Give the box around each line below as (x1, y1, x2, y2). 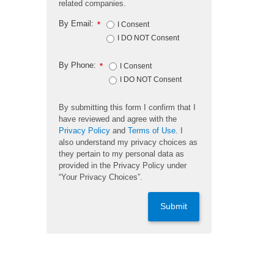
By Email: (59, 18, 94, 28)
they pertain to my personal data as (59, 149, 184, 158)
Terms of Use (128, 125, 176, 135)
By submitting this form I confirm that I (59, 102, 196, 112)
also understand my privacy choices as (59, 137, 198, 147)
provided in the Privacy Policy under (59, 160, 187, 170)
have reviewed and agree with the (59, 114, 177, 124)
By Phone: (59, 60, 96, 70)
